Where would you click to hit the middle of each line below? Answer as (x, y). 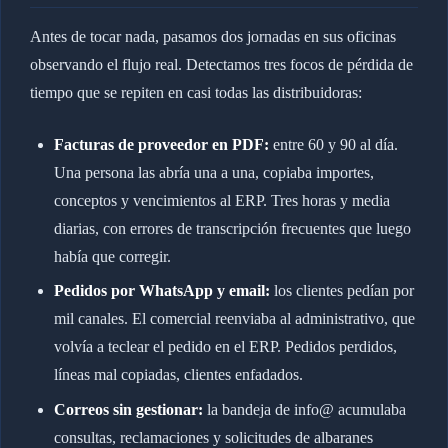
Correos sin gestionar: (128, 409)
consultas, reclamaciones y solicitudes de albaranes (213, 437)
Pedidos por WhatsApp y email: (161, 291)
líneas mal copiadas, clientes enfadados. (178, 375)
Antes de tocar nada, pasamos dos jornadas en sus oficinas (212, 36)
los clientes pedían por (341, 291)
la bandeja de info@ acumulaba (304, 409)
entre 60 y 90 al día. (333, 144)
